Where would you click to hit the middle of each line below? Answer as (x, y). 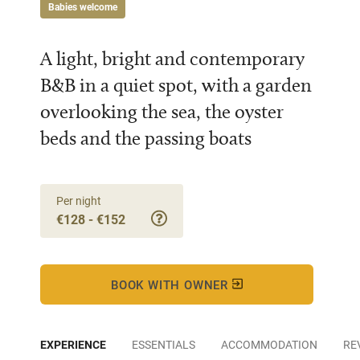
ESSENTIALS (164, 344)
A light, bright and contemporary (172, 58)
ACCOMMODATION (269, 344)
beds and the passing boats (146, 138)
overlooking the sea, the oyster (162, 111)
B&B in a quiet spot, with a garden (176, 85)
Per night (79, 200)
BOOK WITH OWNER (172, 284)
